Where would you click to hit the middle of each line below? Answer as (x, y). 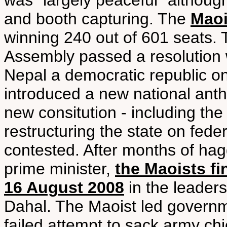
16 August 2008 (64, 187)
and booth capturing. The (97, 19)
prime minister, (60, 169)
